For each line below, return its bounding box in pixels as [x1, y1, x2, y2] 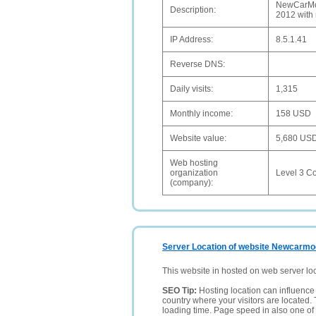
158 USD [276, 109, 311, 119]
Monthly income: [170, 109, 233, 119]
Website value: [170, 133, 226, 143]
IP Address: [170, 35, 213, 44]
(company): [170, 178, 213, 188]
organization [170, 168, 218, 178]
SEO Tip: [162, 286, 199, 296]
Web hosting [170, 158, 218, 168]
